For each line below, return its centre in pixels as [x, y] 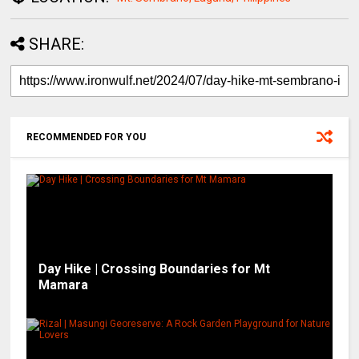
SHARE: [57, 44]
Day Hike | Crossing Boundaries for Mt [155, 269]
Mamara [64, 285]
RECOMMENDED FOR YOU [87, 137]
